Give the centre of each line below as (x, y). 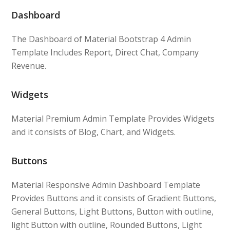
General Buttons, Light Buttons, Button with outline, (113, 211)
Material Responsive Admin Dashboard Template (106, 185)
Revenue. (29, 65)
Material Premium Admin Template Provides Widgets (113, 118)
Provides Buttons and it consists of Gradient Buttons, (114, 198)
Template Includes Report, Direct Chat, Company (105, 52)
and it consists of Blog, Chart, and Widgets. (94, 132)
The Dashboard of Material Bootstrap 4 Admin (101, 39)
